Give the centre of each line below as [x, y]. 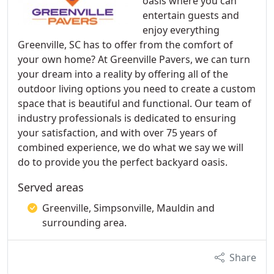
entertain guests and [191, 15]
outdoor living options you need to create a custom [137, 89]
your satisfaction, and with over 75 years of [117, 133]
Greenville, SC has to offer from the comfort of [125, 45]
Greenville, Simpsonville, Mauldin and [128, 208]
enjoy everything [181, 30]
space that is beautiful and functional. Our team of [135, 103]
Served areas [51, 187]
